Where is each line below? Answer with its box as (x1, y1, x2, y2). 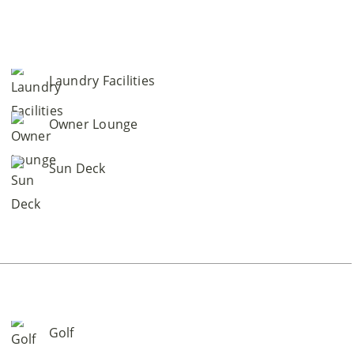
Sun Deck (48, 159, 106, 177)
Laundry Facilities (48, 71, 156, 89)
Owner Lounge (48, 115, 138, 133)
